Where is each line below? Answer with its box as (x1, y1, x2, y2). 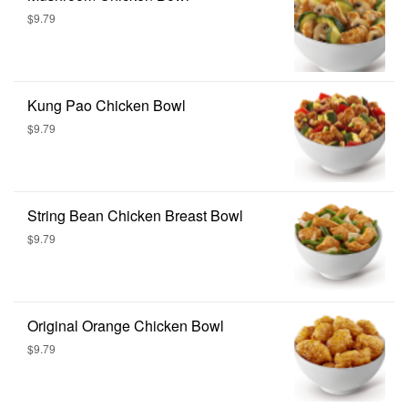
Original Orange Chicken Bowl (27, 314, 224, 336)
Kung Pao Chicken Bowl (27, 94, 186, 116)
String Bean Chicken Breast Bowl (27, 204, 243, 226)
